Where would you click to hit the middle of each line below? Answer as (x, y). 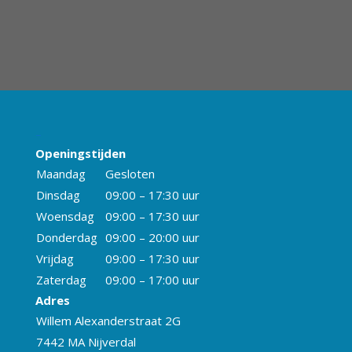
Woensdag (65, 216)
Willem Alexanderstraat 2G (108, 321)
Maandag (60, 174)
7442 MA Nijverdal (86, 342)
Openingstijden (80, 154)
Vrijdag (55, 259)
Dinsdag (58, 195)
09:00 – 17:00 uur (152, 280)
